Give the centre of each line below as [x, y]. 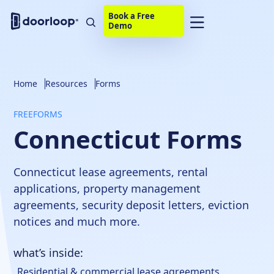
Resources [67, 83]
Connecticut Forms [128, 139]
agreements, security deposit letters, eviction [131, 205]
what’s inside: [49, 253]
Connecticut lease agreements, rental [111, 172]
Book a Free [131, 16]
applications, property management [107, 188]
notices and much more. [77, 221]
